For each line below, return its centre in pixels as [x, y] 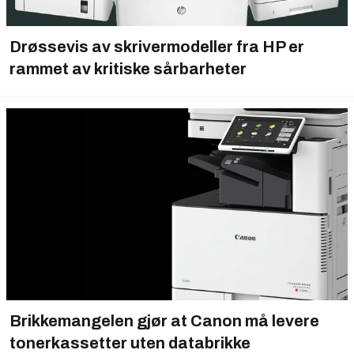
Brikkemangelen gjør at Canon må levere [164, 320]
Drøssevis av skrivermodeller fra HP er [157, 46]
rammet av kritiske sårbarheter [128, 68]
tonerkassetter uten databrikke [130, 343]
